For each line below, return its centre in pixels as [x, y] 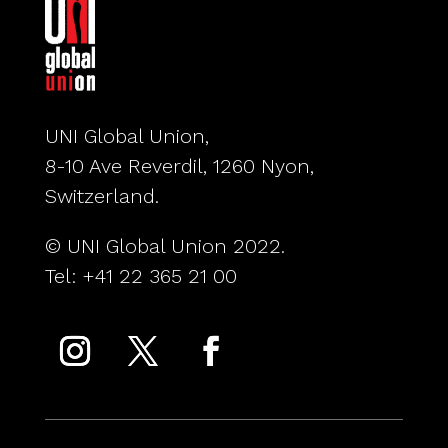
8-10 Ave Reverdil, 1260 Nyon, [179, 165]
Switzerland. [101, 195]
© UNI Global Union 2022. [164, 245]
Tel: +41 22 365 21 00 [140, 275]
